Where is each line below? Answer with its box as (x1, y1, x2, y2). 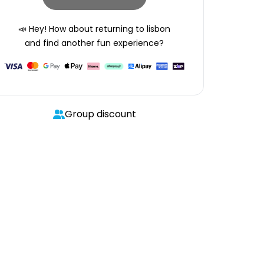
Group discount (64, 107, 136, 121)
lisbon (147, 23, 170, 35)
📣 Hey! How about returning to (18, 23, 144, 35)
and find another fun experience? (25, 37, 164, 49)
